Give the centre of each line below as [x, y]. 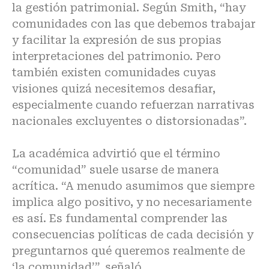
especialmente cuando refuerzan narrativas [133, 105]
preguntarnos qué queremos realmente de [128, 251]
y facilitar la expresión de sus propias [117, 40]
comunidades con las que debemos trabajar [134, 24]
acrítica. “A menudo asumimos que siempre [133, 186]
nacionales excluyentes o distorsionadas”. [129, 121]
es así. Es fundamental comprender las [120, 219]
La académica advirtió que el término [116, 154]
